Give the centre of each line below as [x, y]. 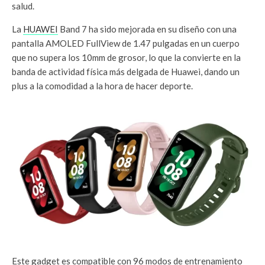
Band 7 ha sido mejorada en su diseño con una [147, 29]
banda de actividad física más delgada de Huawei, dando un [126, 71]
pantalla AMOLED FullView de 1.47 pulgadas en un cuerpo [126, 43]
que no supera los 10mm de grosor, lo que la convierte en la [126, 57]
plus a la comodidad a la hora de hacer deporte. [102, 85]
